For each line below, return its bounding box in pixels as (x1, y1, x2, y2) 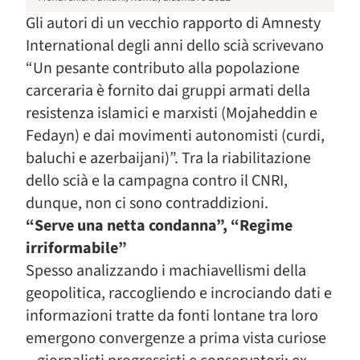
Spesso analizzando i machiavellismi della (26, 260, 306, 282)
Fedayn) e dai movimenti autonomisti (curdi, (26, 125, 325, 147)
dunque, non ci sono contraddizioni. (26, 192, 268, 215)
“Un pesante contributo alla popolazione (26, 57, 300, 80)
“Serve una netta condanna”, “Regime (26, 215, 292, 237)
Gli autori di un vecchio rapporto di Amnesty (26, 12, 321, 35)
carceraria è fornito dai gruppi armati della (26, 80, 310, 102)
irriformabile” (26, 237, 127, 260)
